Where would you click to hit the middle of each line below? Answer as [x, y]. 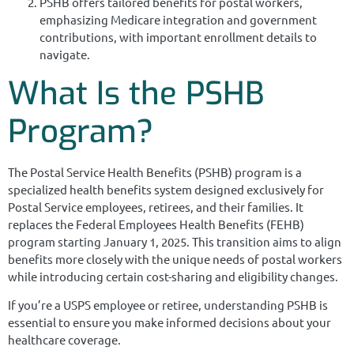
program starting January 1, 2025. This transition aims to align [175, 241]
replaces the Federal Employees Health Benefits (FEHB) [156, 224]
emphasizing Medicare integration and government [178, 20]
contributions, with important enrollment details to [178, 37]
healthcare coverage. [64, 339]
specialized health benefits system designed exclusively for [166, 189]
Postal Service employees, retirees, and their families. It [156, 206]
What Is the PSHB [136, 93]
